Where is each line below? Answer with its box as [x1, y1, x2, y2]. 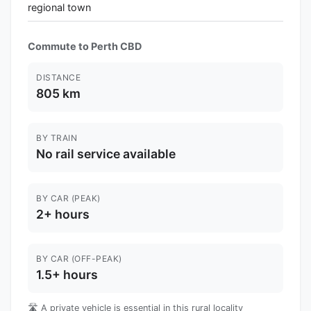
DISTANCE [36, 72, 81, 83]
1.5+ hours [36, 267, 98, 282]
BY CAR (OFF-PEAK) [36, 253, 122, 264]
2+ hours [36, 206, 90, 221]
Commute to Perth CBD [28, 40, 142, 52]
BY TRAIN [36, 132, 77, 143]
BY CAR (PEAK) [36, 192, 101, 203]
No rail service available [36, 146, 176, 161]
